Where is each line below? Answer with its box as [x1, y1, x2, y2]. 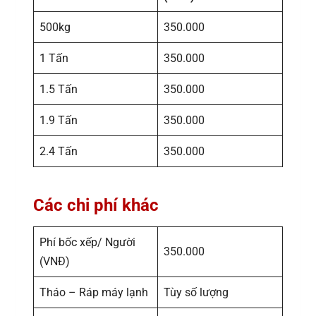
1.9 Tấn [39, 113, 78, 127]
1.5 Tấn [39, 82, 78, 96]
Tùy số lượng [164, 285, 229, 299]
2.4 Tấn [39, 144, 78, 158]
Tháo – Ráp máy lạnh [39, 285, 148, 299]
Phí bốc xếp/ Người [39, 235, 135, 249]
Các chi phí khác [33, 195, 159, 215]
